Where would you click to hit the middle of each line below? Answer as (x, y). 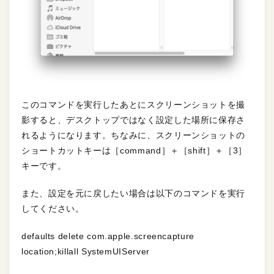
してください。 (53, 209)
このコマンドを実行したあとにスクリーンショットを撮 (133, 105)
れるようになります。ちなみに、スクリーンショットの (134, 135)
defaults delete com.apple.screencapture (108, 236)
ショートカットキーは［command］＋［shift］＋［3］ (134, 151)
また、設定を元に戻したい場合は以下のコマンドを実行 (133, 194)
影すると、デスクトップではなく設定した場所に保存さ (134, 120)
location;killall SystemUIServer (86, 252)
